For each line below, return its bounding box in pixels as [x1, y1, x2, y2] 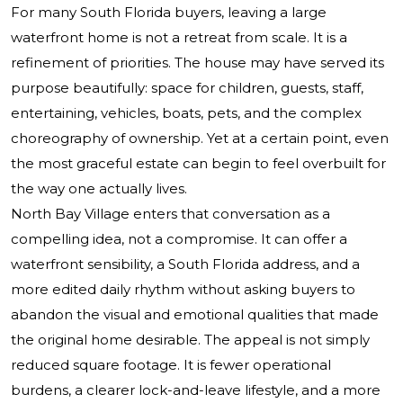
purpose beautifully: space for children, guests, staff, [11, 79, 363, 97]
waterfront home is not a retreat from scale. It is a [11, 29, 347, 47]
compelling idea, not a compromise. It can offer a [11, 230, 347, 248]
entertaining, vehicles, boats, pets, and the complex [11, 104, 362, 122]
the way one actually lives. [11, 180, 187, 198]
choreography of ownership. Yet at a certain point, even [11, 130, 389, 148]
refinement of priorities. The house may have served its [11, 54, 384, 72]
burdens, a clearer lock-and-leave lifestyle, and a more [11, 381, 381, 399]
